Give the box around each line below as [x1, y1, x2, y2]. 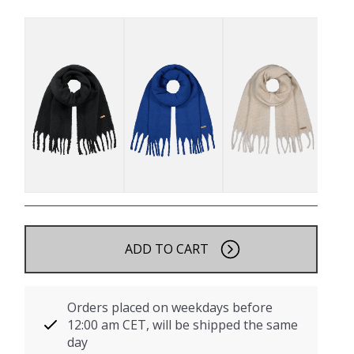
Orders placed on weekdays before [67, 298, 273, 316]
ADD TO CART [124, 239, 209, 258]
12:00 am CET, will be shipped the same [67, 315, 299, 333]
